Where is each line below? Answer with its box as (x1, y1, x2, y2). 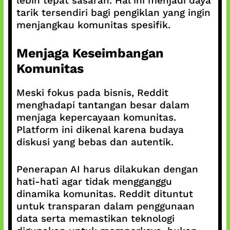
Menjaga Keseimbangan (16, 46, 164, 61)
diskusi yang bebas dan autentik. (16, 136, 174, 148)
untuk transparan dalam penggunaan (16, 200, 195, 212)
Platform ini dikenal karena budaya (16, 124, 184, 136)
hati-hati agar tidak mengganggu (16, 175, 172, 187)
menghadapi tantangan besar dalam (16, 99, 189, 111)
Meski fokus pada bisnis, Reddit (16, 87, 168, 99)
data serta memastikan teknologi (16, 212, 175, 224)
